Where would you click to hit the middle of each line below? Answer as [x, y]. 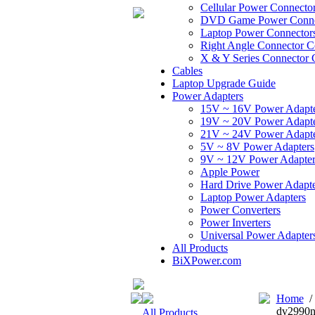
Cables [187, 71]
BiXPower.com [207, 261]
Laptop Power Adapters [253, 197]
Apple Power [230, 172]
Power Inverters [236, 223]
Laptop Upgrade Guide [224, 83]
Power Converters [240, 210]
